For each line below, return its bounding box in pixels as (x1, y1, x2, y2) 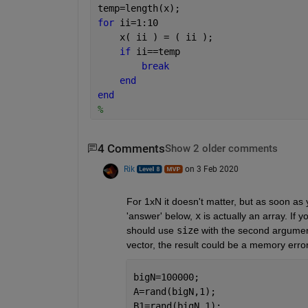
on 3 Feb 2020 (184, 164, 239, 174)
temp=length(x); (97, 2, 180, 14)
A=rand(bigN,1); (133, 285, 216, 297)
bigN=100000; (133, 271, 199, 283)
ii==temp (135, 45, 180, 57)
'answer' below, (126, 210, 195, 221)
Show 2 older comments (164, 142, 278, 155)
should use (126, 224, 177, 236)
